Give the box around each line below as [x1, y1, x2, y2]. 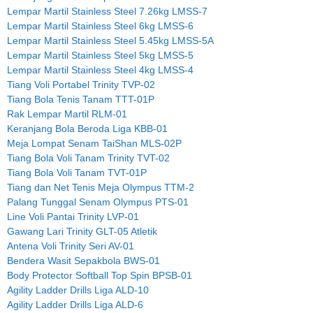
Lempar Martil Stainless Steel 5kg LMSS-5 [7, 49, 194, 61]
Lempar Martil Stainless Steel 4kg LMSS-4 [7, 64, 194, 75]
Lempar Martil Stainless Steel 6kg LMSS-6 [7, 20, 194, 31]
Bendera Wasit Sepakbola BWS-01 [7, 254, 160, 266]
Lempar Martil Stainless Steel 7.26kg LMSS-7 [7, 5, 208, 17]
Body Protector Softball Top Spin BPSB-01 [7, 269, 192, 281]
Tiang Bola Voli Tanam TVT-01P [7, 166, 147, 178]
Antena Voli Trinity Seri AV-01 [7, 240, 134, 252]
